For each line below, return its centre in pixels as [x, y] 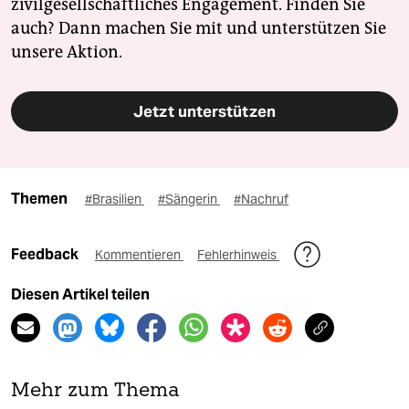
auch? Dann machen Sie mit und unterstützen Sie [199, 29]
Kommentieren [139, 255]
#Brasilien [115, 199]
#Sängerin [189, 199]
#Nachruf [261, 199]
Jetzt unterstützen [204, 112]
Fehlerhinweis [238, 255]
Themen [39, 199]
